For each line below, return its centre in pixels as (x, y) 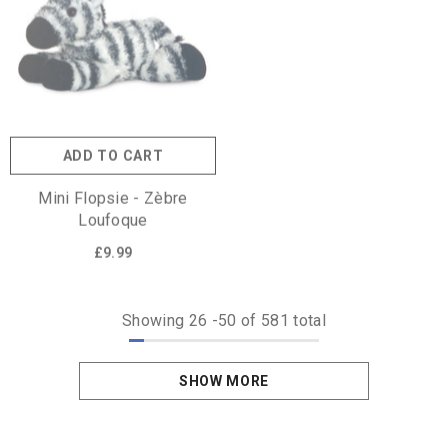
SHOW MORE (224, 380)
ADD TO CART (113, 148)
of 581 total (281, 320)
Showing (153, 320)
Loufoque (113, 213)
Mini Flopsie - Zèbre (113, 191)
